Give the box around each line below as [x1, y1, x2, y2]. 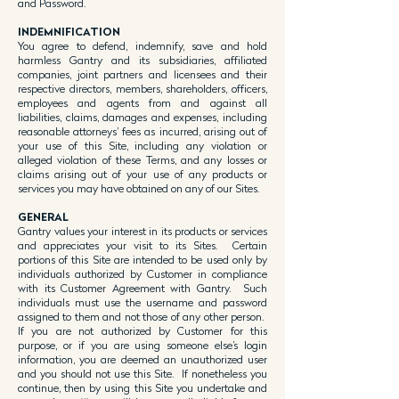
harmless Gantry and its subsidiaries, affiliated [18, 53, 267, 67]
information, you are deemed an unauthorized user [18, 353, 267, 366]
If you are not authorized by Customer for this [18, 324, 267, 338]
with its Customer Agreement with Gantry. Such [18, 281, 267, 295]
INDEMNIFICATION [18, 25, 120, 38]
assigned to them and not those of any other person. [18, 310, 267, 323]
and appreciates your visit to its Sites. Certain [18, 239, 267, 252]
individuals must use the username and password [18, 296, 267, 309]
